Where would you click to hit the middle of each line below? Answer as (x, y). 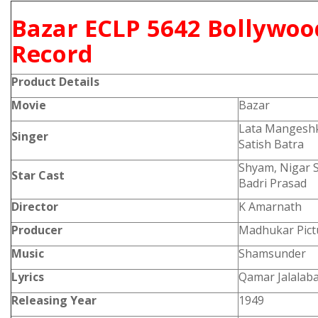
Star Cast (38, 175)
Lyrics (28, 277)
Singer (30, 136)
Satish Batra (271, 144)
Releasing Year (54, 300)
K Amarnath (270, 207)
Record (52, 54)
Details (79, 82)
